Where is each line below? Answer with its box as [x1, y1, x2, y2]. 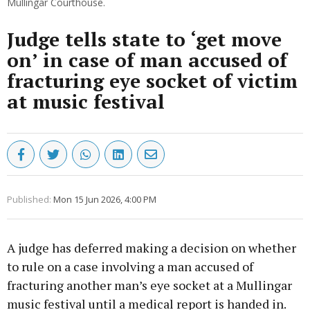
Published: [7, 193, 51, 206]
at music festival [7, 89, 165, 115]
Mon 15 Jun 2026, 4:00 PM [53, 193, 156, 206]
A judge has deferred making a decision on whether [7, 239, 296, 257]
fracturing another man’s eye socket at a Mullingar [7, 277, 292, 294]
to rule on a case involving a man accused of [7, 258, 253, 275]
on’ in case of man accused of [7, 47, 287, 73]
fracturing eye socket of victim [7, 68, 298, 94]
